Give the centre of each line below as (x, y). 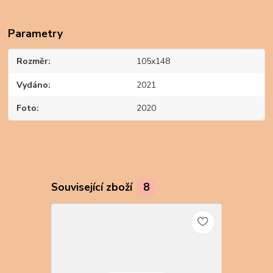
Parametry (36, 34)
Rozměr (33, 62)
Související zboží (93, 187)
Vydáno (33, 85)
